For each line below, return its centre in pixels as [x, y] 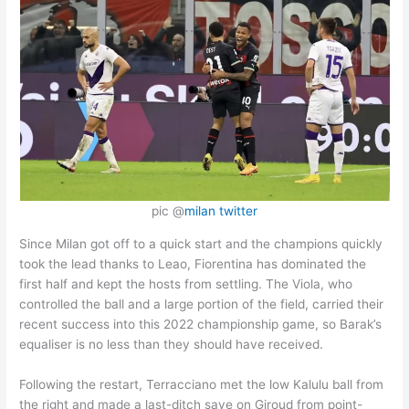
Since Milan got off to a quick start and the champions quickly [201, 244]
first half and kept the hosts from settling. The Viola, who [186, 284]
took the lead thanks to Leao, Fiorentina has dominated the [193, 264]
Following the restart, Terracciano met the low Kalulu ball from [202, 384]
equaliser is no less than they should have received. [172, 345]
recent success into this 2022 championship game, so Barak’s [201, 325]
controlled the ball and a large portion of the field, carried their [202, 304]
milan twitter [221, 211]
